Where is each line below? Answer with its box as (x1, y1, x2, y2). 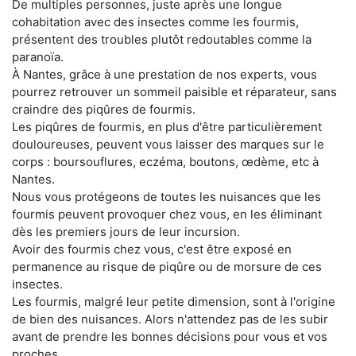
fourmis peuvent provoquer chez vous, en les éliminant (12, 207, 322, 222)
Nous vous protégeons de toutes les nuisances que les (12, 189, 321, 205)
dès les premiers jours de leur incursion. (12, 224, 240, 240)
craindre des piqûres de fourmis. (12, 102, 195, 118)
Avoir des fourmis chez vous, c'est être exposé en (12, 242, 292, 257)
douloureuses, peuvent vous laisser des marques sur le (12, 137, 324, 153)
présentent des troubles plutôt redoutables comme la (12, 32, 311, 48)
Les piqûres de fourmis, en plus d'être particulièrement (12, 119, 322, 135)
